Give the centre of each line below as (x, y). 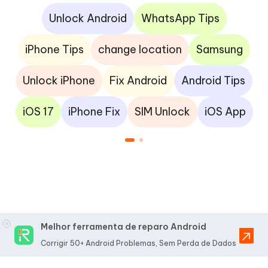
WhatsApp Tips (180, 18)
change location (140, 49)
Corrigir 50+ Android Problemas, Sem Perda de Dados (138, 243)
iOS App (225, 111)
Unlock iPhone (59, 80)
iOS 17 (38, 111)
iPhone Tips (54, 49)
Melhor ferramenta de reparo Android (124, 227)
